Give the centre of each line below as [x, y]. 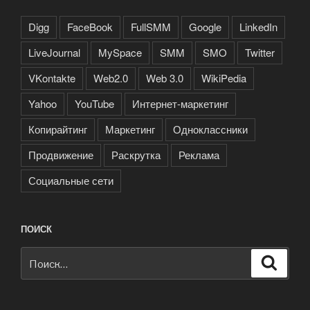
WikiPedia [224, 77]
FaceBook [90, 26]
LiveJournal [54, 52]
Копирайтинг [58, 129]
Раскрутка [136, 154]
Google [205, 26]
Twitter [260, 52]
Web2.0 [111, 77]
